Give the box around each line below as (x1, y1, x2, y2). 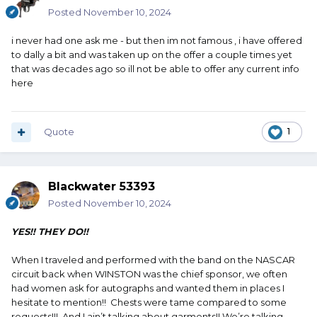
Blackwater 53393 (48, 180, 155, 194)
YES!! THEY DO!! (11, 226, 88, 238)
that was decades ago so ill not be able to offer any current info (11, 63, 299, 75)
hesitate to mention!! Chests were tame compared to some (11, 296, 287, 309)
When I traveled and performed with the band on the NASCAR (11, 254, 295, 266)
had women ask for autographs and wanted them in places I (11, 282, 284, 294)
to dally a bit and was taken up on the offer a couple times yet (11, 49, 292, 61)
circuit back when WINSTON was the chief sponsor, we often (11, 268, 287, 280)
